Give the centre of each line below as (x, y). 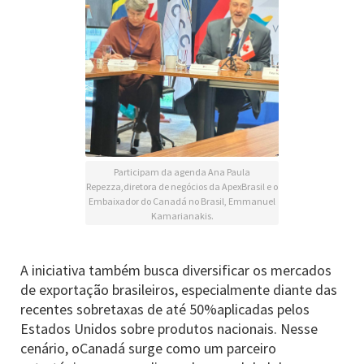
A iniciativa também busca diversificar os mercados (176, 270)
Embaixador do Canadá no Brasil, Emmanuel (182, 201)
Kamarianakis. (182, 216)
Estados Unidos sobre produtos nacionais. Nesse (169, 329)
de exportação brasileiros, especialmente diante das (179, 290)
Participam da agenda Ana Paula (182, 172)
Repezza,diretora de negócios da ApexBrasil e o (182, 186)
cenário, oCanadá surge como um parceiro (148, 348)
